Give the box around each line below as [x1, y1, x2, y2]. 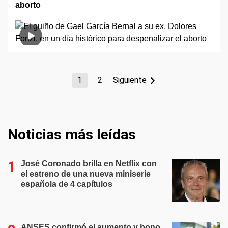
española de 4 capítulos [21, 180, 112, 188]
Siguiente [112, 75, 147, 85]
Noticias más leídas [8, 126, 136, 143]
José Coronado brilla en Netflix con [21, 159, 157, 168]
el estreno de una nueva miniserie [21, 169, 151, 178]
